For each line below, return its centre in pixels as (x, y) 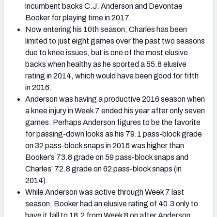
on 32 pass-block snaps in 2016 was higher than (105, 145)
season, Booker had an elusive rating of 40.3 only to (112, 203)
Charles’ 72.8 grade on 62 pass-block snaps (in (103, 169)
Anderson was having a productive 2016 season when (115, 99)
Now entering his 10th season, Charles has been (106, 29)
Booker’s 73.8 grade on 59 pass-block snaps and (107, 157)
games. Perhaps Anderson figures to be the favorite (113, 122)
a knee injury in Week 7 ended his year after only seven (115, 110)
